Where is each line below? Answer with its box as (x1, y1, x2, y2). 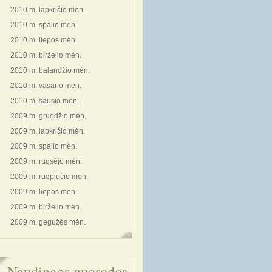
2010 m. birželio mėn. (10, 51, 81, 59)
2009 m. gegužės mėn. (10, 218, 86, 226)
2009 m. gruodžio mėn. (10, 112, 86, 120)
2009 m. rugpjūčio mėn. (10, 172, 88, 181)
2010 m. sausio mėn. (10, 97, 79, 105)
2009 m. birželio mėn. (10, 203, 81, 211)
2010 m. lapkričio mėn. (10, 5, 85, 14)
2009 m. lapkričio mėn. (10, 127, 85, 135)
